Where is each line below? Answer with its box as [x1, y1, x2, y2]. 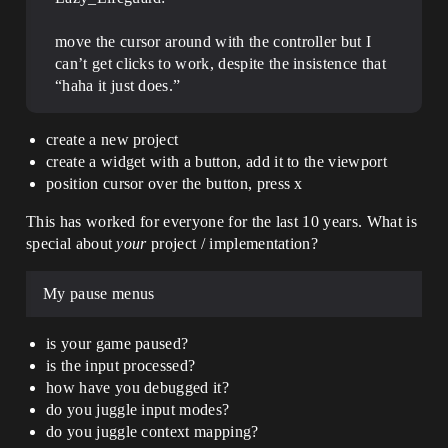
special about [26, 234, 117, 252]
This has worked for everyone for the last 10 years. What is [26, 212, 417, 230]
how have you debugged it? [46, 378, 229, 396]
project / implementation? [146, 234, 319, 252]
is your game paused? [46, 334, 189, 352]
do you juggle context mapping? [46, 422, 259, 440]
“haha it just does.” [55, 76, 181, 94]
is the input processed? [46, 356, 196, 374]
